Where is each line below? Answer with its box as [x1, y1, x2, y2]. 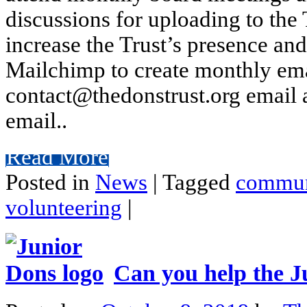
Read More [6, 144, 108, 169]
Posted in [5, 169, 95, 195]
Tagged [162, 169, 236, 195]
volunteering [5, 195, 122, 220]
